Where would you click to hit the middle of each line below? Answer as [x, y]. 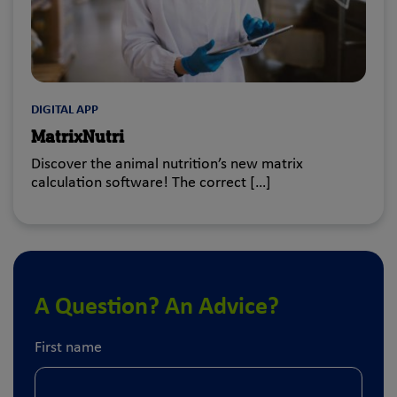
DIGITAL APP [65, 109]
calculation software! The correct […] [151, 183]
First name [68, 347]
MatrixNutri [78, 137]
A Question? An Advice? [157, 307]
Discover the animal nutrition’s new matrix [167, 164]
